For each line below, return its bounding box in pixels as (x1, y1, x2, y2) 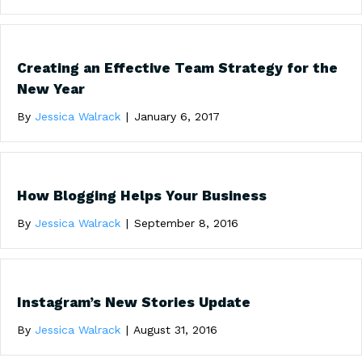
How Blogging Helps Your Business (17, 187, 267, 204)
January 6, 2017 (134, 110, 220, 123)
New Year (17, 81, 85, 97)
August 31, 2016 (133, 323, 217, 336)
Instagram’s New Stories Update (17, 294, 250, 310)
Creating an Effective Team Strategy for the (17, 60, 338, 76)
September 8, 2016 (134, 217, 238, 229)
